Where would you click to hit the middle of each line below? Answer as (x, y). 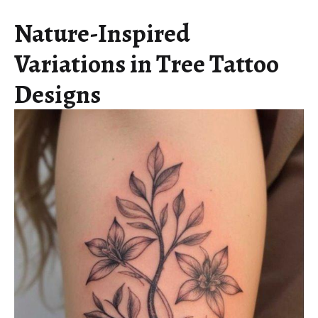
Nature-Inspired (102, 33)
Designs (57, 94)
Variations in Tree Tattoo (147, 63)
